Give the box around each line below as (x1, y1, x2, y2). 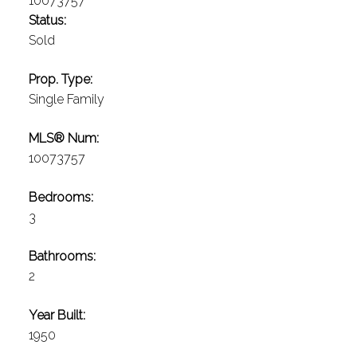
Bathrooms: (28, 249, 96, 265)
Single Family (28, 92, 104, 108)
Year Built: (28, 308, 85, 324)
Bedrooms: (28, 190, 93, 206)
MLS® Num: (28, 131, 99, 147)
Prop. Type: (28, 72, 92, 88)
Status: (28, 13, 66, 29)
